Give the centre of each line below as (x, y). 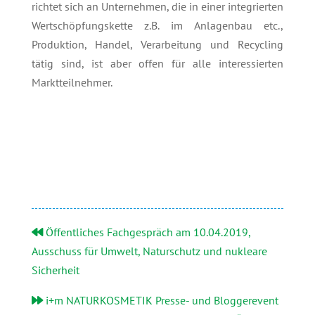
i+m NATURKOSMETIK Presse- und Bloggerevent (160, 301)
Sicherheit (55, 270)
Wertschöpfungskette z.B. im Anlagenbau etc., (157, 26)
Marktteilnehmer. (72, 83)
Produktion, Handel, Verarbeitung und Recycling (157, 45)
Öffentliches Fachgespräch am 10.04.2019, (146, 232)
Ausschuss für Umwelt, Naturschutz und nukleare (149, 251)
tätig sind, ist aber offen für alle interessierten (157, 64)
